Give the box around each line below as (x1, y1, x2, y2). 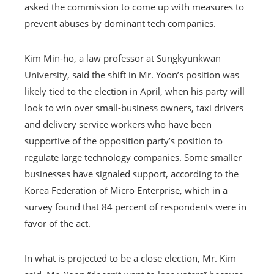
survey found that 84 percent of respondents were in (24, 200, 246, 213)
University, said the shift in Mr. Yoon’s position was (24, 68, 239, 81)
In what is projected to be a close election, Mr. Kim (24, 251, 236, 264)
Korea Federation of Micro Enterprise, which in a (24, 183, 228, 196)
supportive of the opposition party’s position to (24, 134, 223, 147)
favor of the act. (24, 217, 91, 229)
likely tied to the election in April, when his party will (24, 84, 245, 97)
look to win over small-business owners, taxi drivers (24, 101, 243, 114)
